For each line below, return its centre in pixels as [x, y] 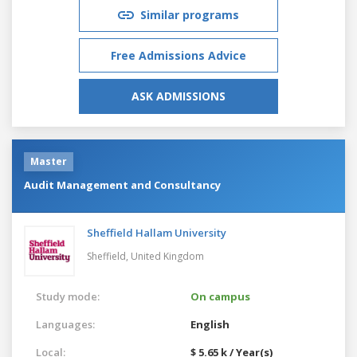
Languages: [65, 324]
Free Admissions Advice [178, 55]
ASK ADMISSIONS [178, 96]
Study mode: [68, 296]
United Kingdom [167, 256]
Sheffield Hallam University [157, 232]
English [210, 324]
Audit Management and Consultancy [122, 184]
